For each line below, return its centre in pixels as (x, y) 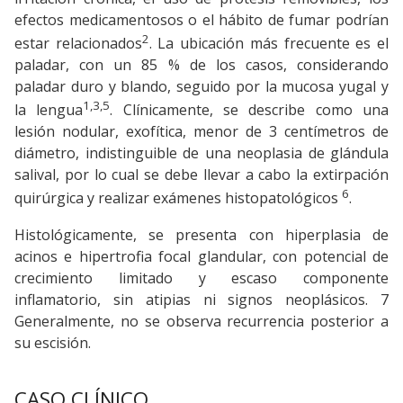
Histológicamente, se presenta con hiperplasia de (201, 234)
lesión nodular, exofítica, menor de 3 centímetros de (201, 132)
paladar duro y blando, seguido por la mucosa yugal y (201, 86)
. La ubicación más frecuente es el (269, 43)
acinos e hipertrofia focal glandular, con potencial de (201, 256)
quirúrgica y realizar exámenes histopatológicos (178, 198)
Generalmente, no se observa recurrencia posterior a (201, 321)
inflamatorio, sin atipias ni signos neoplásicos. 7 (201, 299)
